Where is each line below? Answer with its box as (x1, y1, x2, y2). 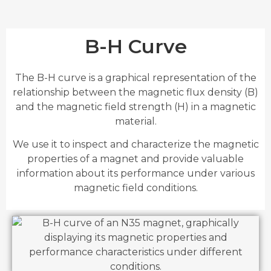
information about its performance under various (16, 168, 255, 180)
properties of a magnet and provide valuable (27, 153, 244, 165)
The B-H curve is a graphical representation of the (15, 71, 256, 83)
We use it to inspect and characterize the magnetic (12, 139, 259, 151)
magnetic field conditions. (73, 182, 198, 194)
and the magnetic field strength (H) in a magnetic (15, 100, 256, 113)
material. (114, 115, 157, 127)
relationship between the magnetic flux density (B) (13, 86, 258, 98)
